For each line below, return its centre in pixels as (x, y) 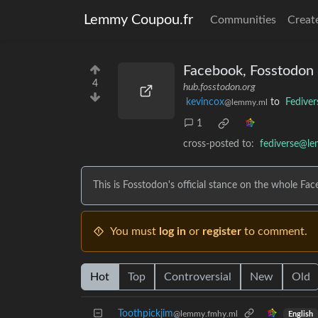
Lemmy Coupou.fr (138, 20)
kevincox (205, 102)
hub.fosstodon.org (219, 87)
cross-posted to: (219, 144)
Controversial (198, 277)
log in (172, 231)
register (222, 231)
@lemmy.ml (246, 102)
